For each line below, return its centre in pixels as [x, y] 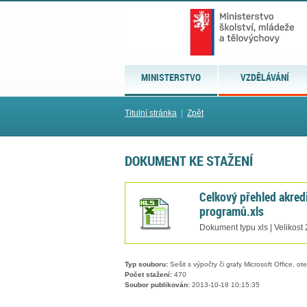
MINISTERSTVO [171, 77]
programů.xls [232, 211]
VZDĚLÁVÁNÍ [265, 77]
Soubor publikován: [157, 285]
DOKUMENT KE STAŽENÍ [189, 161]
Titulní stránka [151, 113]
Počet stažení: [148, 275]
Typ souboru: [146, 265]
